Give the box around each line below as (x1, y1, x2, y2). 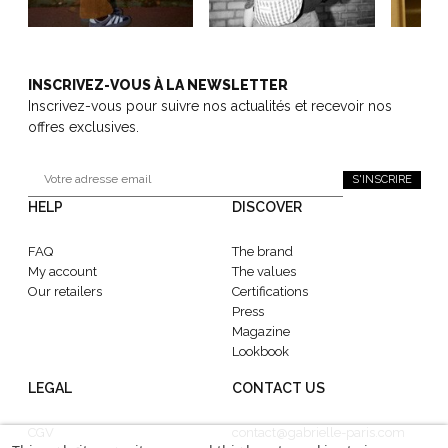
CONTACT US (232, 380, 325, 397)
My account (27, 264, 97, 280)
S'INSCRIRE (351, 172, 412, 186)
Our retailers (27, 284, 102, 300)
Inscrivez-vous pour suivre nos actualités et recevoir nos (27, 98, 392, 115)
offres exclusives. (27, 119, 139, 136)
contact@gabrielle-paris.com (232, 425, 405, 441)
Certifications (232, 284, 308, 300)
